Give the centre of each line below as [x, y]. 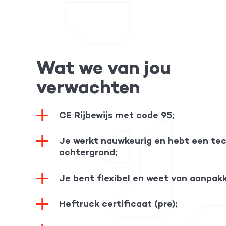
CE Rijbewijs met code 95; [117, 115]
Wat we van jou [104, 67]
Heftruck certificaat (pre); [118, 204]
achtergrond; [88, 152]
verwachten [88, 87]
